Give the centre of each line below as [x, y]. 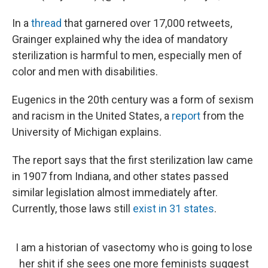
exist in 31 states [173, 209]
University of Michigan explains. [87, 132]
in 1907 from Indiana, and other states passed [120, 176]
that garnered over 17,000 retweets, [147, 23]
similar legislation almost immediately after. [115, 193]
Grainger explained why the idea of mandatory [120, 39]
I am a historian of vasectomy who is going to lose [134, 248]
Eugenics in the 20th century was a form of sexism [133, 100]
